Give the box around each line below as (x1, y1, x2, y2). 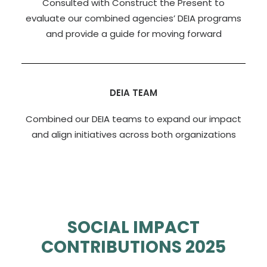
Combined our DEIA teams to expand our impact (26, 113, 241, 125)
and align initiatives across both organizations (31, 128, 236, 141)
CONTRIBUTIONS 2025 (41, 235, 226, 259)
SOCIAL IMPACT (67, 216, 200, 239)
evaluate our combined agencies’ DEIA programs (26, 12, 241, 24)
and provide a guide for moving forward (45, 27, 222, 40)
